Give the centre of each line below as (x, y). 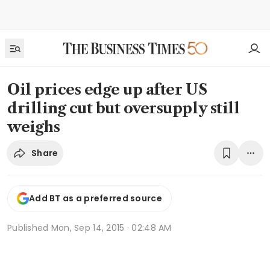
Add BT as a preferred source (96, 199)
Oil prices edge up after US (107, 89)
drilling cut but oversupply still (124, 108)
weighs (34, 127)
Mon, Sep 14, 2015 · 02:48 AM (111, 228)
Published (29, 228)
